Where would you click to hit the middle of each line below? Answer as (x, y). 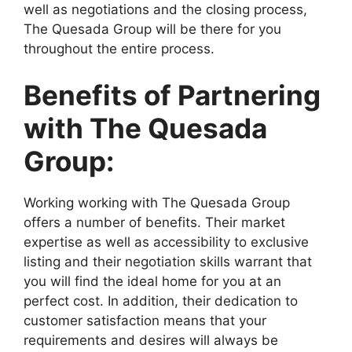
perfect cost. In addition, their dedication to (161, 301)
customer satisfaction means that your (145, 321)
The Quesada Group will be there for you (152, 29)
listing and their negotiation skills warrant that (168, 262)
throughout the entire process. (119, 48)
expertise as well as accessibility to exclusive (166, 242)
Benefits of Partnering (172, 95)
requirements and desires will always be (151, 341)
